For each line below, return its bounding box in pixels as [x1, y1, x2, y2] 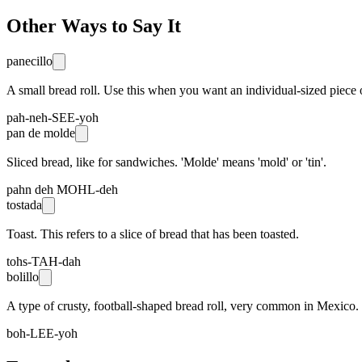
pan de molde [6, 125, 75, 140]
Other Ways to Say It [6, 15, 181, 36]
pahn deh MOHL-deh [6, 182, 118, 196]
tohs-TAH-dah [6, 254, 81, 268]
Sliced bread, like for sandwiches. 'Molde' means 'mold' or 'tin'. [6, 154, 326, 169]
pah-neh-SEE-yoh [6, 110, 99, 124]
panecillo [6, 53, 53, 68]
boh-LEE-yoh [6, 326, 78, 340]
